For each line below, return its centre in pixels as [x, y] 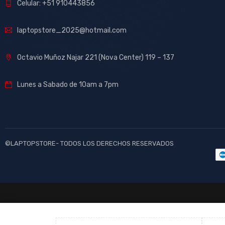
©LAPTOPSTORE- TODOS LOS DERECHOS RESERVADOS [89, 143]
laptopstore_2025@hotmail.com [72, 30]
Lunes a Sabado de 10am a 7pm [68, 84]
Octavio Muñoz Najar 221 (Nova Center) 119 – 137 [96, 57]
